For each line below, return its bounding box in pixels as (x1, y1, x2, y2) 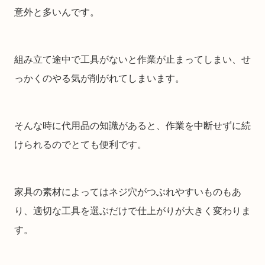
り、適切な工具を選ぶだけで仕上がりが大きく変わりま (14, 206, 251, 216)
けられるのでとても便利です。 (14, 140, 147, 150)
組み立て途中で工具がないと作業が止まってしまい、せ (14, 54, 251, 65)
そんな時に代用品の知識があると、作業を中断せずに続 (14, 121, 251, 131)
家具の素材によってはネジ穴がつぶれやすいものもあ (14, 187, 241, 198)
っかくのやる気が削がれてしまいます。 (14, 73, 185, 84)
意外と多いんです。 (14, 7, 99, 18)
